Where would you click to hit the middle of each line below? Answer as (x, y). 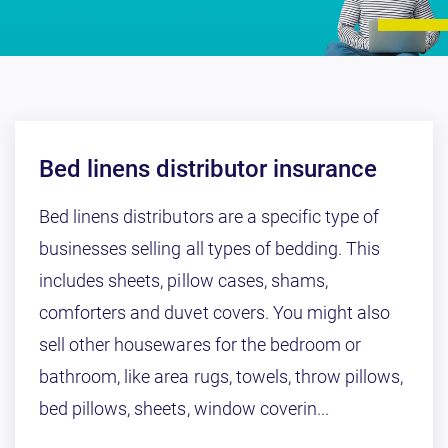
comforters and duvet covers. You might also (215, 312)
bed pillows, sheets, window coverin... (184, 408)
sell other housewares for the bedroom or (200, 344)
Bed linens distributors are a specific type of (209, 216)
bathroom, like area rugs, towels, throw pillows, (221, 376)
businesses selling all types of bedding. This (210, 248)
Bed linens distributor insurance (208, 169)
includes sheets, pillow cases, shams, (183, 280)
